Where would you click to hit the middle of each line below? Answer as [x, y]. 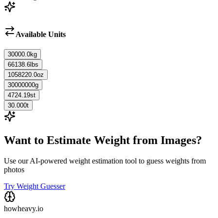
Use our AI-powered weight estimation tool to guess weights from [105, 161]
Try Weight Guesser [35, 186]
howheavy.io [24, 208]
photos [14, 169]
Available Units [41, 34]
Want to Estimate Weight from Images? [103, 140]
